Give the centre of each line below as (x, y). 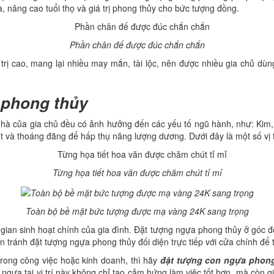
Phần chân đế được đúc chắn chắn (137, 45)
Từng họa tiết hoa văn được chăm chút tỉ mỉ (137, 173)
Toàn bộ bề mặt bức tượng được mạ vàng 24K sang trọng (137, 211)
